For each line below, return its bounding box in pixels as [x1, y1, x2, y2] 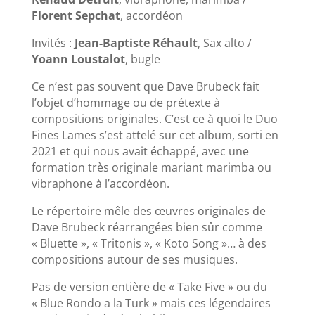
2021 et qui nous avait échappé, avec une [31, 143, 249, 159]
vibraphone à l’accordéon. [31, 175, 169, 191]
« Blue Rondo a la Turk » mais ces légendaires [31, 295, 271, 311]
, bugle [124, 51, 160, 67]
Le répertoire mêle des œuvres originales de [31, 202, 266, 219]
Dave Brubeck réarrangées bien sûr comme [31, 219, 262, 235]
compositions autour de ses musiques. [31, 251, 238, 267]
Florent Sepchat [31, 7, 120, 23]
